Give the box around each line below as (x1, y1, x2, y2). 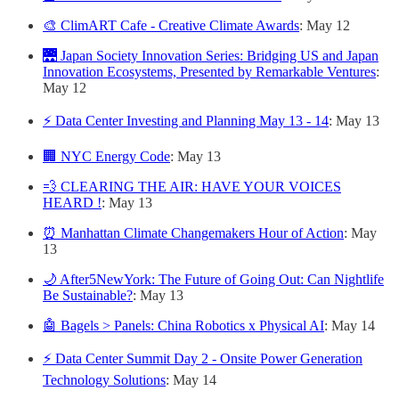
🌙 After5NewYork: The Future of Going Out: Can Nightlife (43, 272, 384, 287)
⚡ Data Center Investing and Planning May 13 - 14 (43, 113, 329, 128)
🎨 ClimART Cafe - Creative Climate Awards (43, 18, 299, 33)
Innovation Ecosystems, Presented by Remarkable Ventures (43, 64, 376, 79)
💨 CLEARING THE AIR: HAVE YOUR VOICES (43, 179, 341, 194)
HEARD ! (43, 195, 102, 210)
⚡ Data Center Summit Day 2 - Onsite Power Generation (43, 351, 362, 366)
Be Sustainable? (43, 288, 133, 303)
